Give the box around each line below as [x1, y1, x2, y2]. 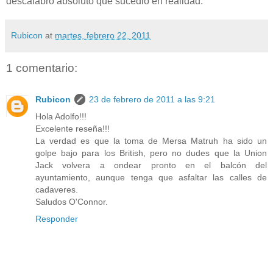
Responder [35, 213, 78, 224]
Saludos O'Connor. [35, 196, 108, 207]
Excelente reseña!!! [35, 123, 110, 133]
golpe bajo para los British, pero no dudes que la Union [35, 147, 267, 158]
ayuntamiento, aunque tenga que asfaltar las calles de [35, 172, 267, 182]
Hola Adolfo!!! [35, 111, 87, 121]
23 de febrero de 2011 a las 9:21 [89, 94, 215, 104]
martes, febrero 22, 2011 [55, 30, 151, 41]
